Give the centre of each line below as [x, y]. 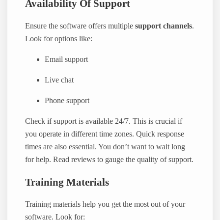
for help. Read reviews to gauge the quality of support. [110, 160]
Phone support [67, 101]
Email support [67, 60]
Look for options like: [59, 39]
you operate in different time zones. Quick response [105, 134]
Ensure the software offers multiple [80, 26]
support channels [164, 26]
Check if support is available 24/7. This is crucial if [104, 122]
